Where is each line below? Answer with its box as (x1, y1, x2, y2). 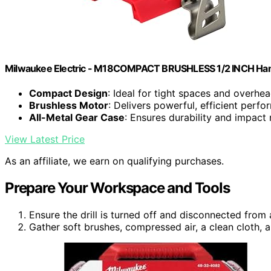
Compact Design (29, 87, 108, 100)
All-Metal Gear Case (29, 111, 125, 124)
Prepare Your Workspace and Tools (5, 179, 230, 197)
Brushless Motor (29, 99, 108, 112)
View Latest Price (5, 133, 85, 146)
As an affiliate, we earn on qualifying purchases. (5, 155, 224, 168)
